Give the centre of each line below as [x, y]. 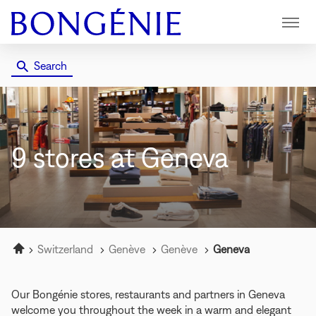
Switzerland [67, 249]
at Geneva [170, 157]
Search [50, 66]
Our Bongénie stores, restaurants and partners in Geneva [148, 294]
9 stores [61, 157]
